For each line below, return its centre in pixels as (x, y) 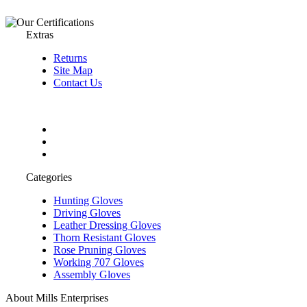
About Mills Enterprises (57, 297)
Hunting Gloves (88, 200)
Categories (49, 177)
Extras (40, 34)
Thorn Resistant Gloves (105, 237)
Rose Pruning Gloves (100, 249)
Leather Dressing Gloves (107, 225)
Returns (70, 58)
